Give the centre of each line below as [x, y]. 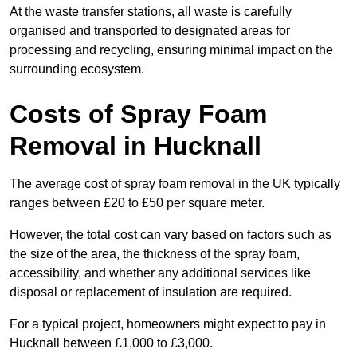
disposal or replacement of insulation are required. [151, 292]
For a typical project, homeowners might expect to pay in [168, 324]
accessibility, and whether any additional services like [160, 273]
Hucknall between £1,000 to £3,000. [111, 343]
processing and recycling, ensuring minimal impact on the [171, 50]
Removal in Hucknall [135, 146]
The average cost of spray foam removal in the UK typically [175, 184]
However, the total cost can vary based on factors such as [171, 235]
